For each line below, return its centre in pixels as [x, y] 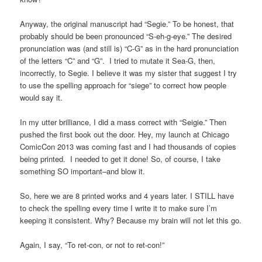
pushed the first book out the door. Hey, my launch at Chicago [125, 134]
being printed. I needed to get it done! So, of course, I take [120, 158]
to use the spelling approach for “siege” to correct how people [123, 85]
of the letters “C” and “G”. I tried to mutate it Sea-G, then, [118, 60]
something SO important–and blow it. [83, 171]
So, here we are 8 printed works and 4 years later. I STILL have [127, 195]
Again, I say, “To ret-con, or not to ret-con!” [92, 245]
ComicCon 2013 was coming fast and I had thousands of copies [128, 146]
